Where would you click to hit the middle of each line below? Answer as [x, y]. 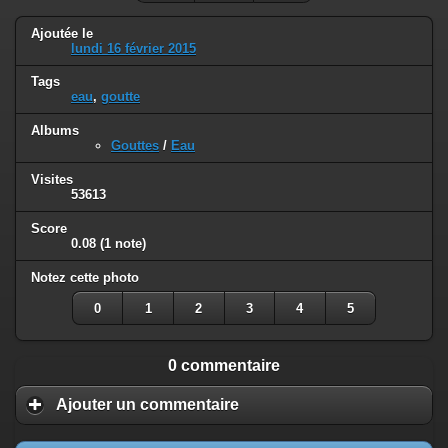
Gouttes [135, 146]
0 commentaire [224, 366]
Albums [55, 131]
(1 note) [123, 244]
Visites [52, 180]
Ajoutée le [62, 33]
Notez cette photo [85, 278]
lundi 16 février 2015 [133, 48]
